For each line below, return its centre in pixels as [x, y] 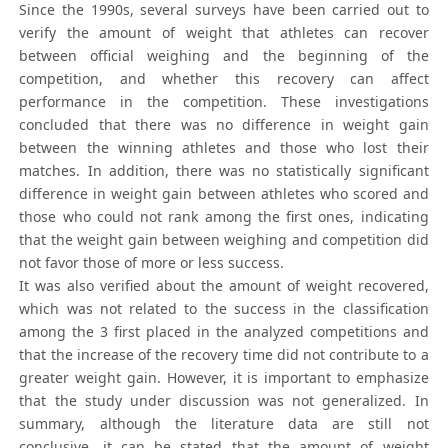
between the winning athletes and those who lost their [224, 148]
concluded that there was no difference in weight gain [224, 125]
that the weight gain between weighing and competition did [224, 240]
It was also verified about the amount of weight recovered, [224, 286]
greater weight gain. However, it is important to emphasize [224, 378]
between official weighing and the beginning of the [224, 56]
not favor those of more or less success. [152, 263]
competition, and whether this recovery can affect [224, 79]
